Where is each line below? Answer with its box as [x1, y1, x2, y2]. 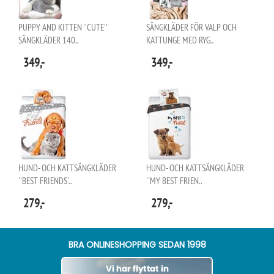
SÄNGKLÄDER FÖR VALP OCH [146, 21, 237, 33]
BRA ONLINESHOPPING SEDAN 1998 [68, 239, 206, 251]
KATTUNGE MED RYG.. [146, 34, 214, 46]
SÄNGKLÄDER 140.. [18, 34, 79, 46]
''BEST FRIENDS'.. [18, 175, 72, 187]
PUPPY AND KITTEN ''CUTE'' [18, 21, 107, 33]
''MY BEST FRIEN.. [146, 175, 202, 187]
